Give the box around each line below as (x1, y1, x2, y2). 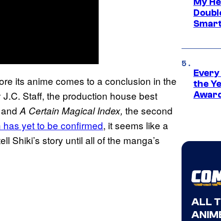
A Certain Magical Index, (20, 104, 125, 117)
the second (125, 103, 173, 117)
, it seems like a (103, 118, 168, 132)
